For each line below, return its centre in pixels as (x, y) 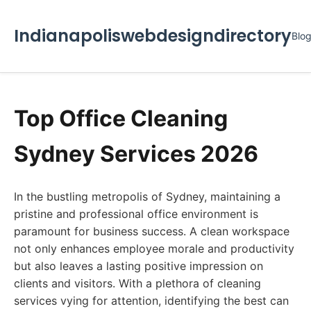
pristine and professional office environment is (136, 214)
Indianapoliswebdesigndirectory (153, 36)
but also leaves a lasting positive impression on (138, 266)
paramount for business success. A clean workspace (152, 231)
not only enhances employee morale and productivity (154, 249)
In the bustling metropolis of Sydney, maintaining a (147, 196)
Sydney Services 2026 (136, 154)
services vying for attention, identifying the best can (151, 301)
